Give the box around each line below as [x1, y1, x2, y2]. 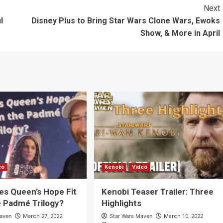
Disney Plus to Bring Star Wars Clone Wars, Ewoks [31, 16, 220, 26]
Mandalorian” [30, 11, 83, 22]
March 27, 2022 [23, 213, 63, 220]
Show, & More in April [140, 28, 220, 38]
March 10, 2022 [163, 213, 203, 220]
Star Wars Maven [109, 213, 152, 220]
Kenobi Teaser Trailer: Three [101, 187, 214, 197]
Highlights [101, 198, 141, 209]
